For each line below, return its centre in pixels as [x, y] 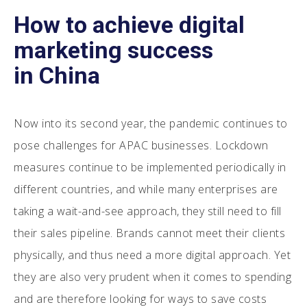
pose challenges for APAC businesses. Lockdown [141, 145]
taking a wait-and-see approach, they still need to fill [148, 211]
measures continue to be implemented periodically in [150, 167]
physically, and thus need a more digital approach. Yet [152, 255]
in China [57, 75]
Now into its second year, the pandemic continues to [151, 123]
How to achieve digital [129, 24]
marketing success [113, 50]
